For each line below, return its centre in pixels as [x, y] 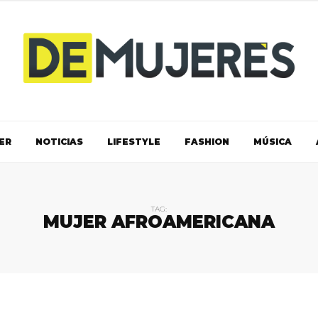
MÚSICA [272, 141]
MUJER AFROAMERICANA [159, 221]
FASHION [207, 141]
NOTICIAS [59, 141]
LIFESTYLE [133, 141]
